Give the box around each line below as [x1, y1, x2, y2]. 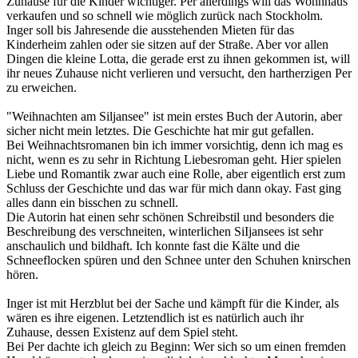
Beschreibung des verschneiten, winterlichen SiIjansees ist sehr [6, 224, 323, 238]
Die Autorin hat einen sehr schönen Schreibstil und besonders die [6, 209, 334, 224]
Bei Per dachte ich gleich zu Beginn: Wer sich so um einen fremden [6, 339, 346, 353]
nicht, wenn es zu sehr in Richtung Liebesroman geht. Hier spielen [6, 152, 341, 166]
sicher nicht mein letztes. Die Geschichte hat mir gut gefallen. [6, 123, 314, 137]
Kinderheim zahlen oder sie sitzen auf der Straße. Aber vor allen [6, 37, 328, 51]
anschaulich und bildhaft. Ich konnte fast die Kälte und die [6, 238, 300, 253]
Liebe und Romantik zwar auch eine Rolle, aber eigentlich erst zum [6, 166, 345, 181]
